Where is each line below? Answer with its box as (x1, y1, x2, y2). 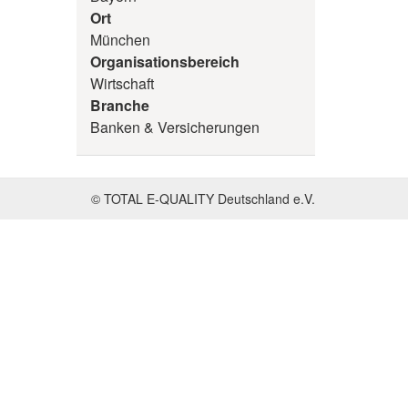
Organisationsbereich (89, 51, 240, 72)
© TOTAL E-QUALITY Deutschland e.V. (91, 189, 315, 208)
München (89, 29, 150, 50)
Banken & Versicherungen (89, 117, 260, 138)
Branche (89, 95, 149, 116)
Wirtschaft (89, 73, 154, 94)
